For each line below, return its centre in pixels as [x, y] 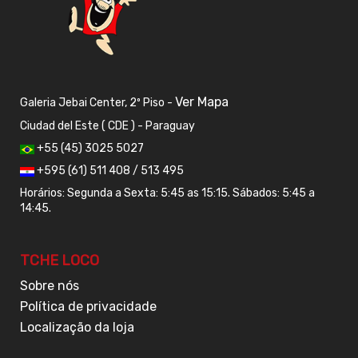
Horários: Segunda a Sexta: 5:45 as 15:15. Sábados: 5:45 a [167, 193]
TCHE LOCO [60, 261]
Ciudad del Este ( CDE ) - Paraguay [107, 126]
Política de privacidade [88, 307]
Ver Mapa [202, 102]
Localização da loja [77, 328]
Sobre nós [50, 286]
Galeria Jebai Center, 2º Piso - [97, 103]
